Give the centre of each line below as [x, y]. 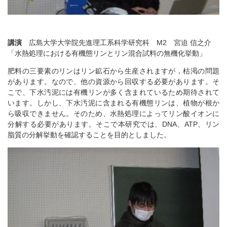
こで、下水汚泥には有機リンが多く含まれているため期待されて [113, 92]
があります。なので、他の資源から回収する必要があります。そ [113, 81]
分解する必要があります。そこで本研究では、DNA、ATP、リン [113, 124]
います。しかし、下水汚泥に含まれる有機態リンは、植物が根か [113, 103]
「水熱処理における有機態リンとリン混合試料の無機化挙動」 [107, 53]
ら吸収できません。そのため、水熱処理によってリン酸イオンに [113, 113]
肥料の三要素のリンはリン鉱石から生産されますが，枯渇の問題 [113, 71]
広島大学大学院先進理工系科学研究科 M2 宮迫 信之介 [120, 42]
